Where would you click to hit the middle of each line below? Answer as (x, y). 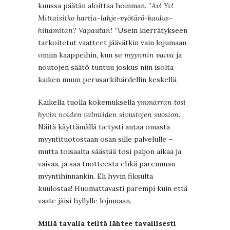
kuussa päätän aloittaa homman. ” (95, 6)
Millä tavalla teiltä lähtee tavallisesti (107, 224)
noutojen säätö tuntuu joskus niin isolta (106, 68)
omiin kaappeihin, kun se (81, 55)
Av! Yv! (162, 6)
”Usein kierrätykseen (150, 31)
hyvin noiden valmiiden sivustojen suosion (108, 115)
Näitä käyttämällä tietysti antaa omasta (104, 127)
